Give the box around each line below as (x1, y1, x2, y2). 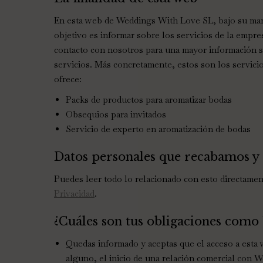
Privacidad (54, 188, 95, 199)
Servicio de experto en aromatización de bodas (66, 123, 251, 134)
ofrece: (54, 73, 82, 85)
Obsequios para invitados (66, 109, 166, 120)
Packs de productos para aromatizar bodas (66, 94, 232, 105)
